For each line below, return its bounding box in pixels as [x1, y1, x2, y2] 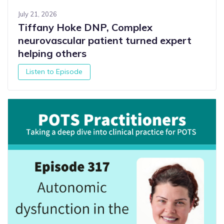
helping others [18, 46, 86, 59]
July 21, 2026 [18, 9, 57, 18]
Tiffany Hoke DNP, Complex [18, 20, 152, 33]
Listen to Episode [26, 67, 83, 76]
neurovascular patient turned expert [18, 33, 191, 46]
